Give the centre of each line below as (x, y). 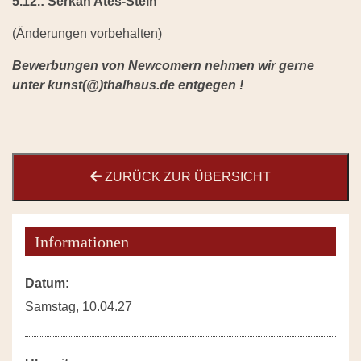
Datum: (47, 284)
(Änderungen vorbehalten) (87, 34)
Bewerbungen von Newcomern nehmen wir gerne (163, 66)
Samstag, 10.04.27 (79, 307)
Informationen (82, 242)
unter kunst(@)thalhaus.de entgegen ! (128, 85)
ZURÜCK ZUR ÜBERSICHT (186, 177)
